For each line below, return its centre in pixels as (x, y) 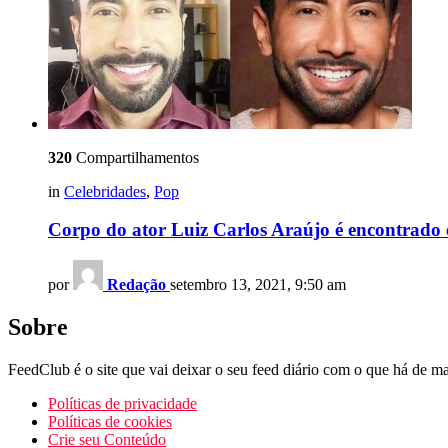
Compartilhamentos (135, 157)
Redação (136, 285)
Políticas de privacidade (122, 403)
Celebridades (105, 191)
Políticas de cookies (110, 421)
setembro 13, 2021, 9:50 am (258, 285)
